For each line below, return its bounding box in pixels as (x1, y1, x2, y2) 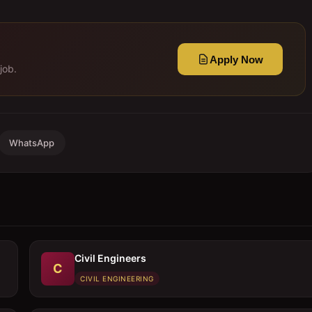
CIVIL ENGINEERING (80, 274, 154, 283)
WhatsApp (9, 137, 54, 148)
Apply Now (210, 53, 263, 65)
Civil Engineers (75, 252, 146, 264)
